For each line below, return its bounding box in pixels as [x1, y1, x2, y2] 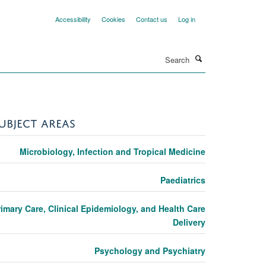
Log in [178, 14, 195, 24]
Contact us [136, 14, 167, 24]
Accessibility [55, 14, 91, 24]
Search [106, 48, 132, 59]
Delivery [172, 216, 205, 228]
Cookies [102, 14, 125, 24]
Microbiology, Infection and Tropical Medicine [19, 145, 205, 157]
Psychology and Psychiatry [94, 244, 205, 256]
